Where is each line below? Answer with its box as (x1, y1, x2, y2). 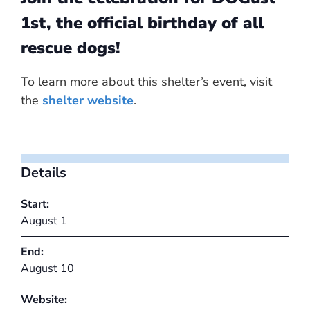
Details (21, 163, 66, 182)
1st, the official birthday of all (21, 11, 264, 34)
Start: (21, 196, 49, 212)
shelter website (42, 91, 134, 109)
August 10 (21, 260, 74, 276)
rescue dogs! (21, 36, 120, 59)
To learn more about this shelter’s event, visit (21, 73, 272, 90)
